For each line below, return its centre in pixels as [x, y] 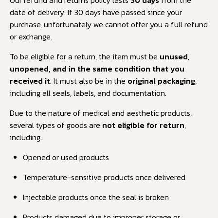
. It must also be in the [89, 81]
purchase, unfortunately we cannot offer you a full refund [109, 24]
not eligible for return [143, 125]
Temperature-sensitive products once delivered [104, 177]
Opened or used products [66, 157]
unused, [175, 56]
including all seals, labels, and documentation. [88, 93]
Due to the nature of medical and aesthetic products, [101, 113]
